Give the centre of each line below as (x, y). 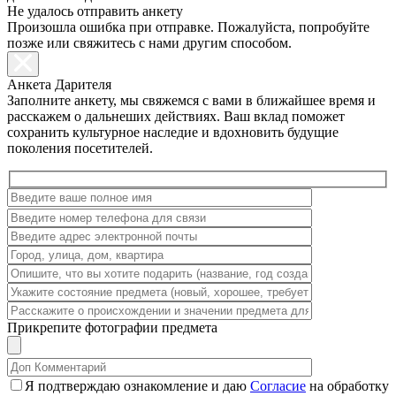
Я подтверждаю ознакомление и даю (137, 385)
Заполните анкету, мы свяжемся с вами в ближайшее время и (191, 101)
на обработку (347, 385)
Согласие (278, 385)
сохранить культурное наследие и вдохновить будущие (173, 133)
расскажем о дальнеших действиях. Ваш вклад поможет (176, 117)
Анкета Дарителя (59, 85)
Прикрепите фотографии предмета (112, 327)
